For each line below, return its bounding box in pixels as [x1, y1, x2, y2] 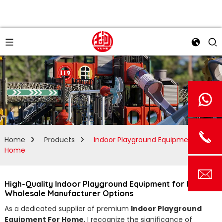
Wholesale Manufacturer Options [4, 188, 133, 198]
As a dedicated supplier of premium [4, 204, 131, 214]
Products [44, 135, 75, 145]
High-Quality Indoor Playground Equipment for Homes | [4, 179, 217, 189]
